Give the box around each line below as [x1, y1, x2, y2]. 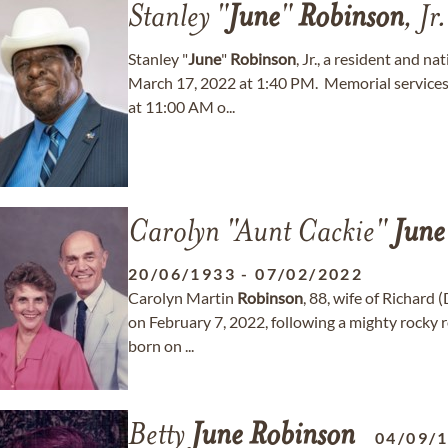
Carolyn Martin [128, 288, 237, 307]
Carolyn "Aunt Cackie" [128, 218, 393, 250]
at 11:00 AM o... [128, 97, 235, 116]
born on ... [128, 336, 194, 355]
